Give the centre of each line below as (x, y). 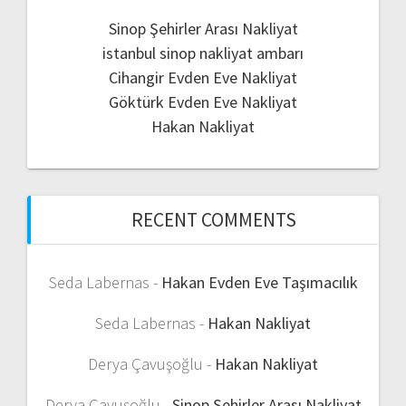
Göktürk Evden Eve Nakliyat (203, 102)
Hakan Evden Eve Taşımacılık (259, 283)
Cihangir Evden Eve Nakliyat (203, 78)
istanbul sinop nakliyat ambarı (203, 53)
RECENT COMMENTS (214, 220)
